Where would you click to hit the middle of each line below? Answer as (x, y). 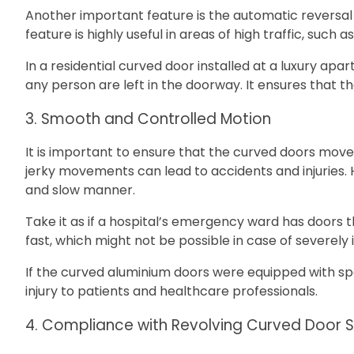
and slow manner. (82, 190)
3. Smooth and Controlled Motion (148, 119)
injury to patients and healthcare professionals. (173, 292)
